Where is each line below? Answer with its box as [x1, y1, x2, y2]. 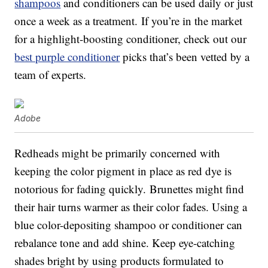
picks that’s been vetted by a [120, 49, 250, 65]
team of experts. [14, 67, 87, 83]
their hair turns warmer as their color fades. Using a [14, 199, 248, 215]
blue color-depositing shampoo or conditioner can [14, 217, 243, 233]
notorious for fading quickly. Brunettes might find [14, 181, 245, 197]
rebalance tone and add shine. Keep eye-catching [14, 235, 236, 251]
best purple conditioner [14, 49, 120, 65]
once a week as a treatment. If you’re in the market [14, 13, 243, 29]
